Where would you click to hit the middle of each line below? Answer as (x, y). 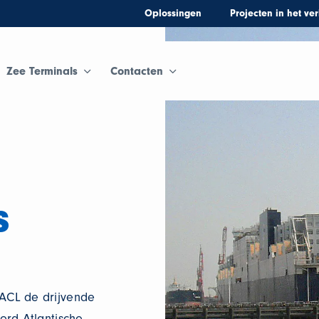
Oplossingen (173, 14)
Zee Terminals (42, 71)
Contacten (137, 71)
